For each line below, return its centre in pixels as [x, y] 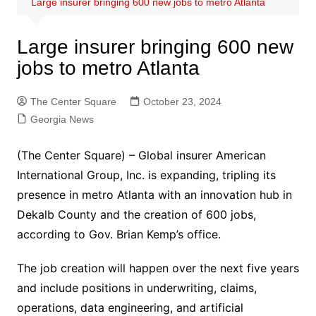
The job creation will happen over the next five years [158, 268]
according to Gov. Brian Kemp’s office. [119, 234]
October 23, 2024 [182, 101]
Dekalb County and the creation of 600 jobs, [136, 214]
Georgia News [62, 119]
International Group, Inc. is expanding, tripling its [146, 175]
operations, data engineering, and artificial [130, 307]
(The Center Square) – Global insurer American [141, 155]
